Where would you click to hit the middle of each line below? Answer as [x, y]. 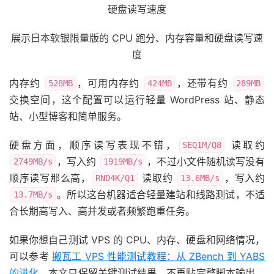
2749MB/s [33, 161]
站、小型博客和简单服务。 [68, 116]
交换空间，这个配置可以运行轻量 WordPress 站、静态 [137, 100]
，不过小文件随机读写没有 [206, 161]
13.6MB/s [200, 178]
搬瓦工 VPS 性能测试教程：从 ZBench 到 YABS [158, 256]
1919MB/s [123, 161]
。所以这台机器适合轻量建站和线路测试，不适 [161, 194]
